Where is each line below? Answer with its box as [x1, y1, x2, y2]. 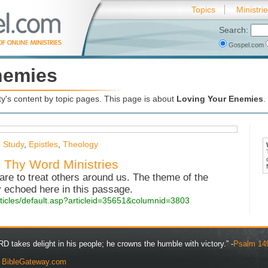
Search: [219, 25, 251, 35]
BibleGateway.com [2, 257, 66, 267]
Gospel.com [227, 41, 266, 48]
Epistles [29, 139, 58, 150]
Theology [63, 139, 98, 150]
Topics [191, 5, 215, 14]
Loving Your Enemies [176, 94, 263, 103]
